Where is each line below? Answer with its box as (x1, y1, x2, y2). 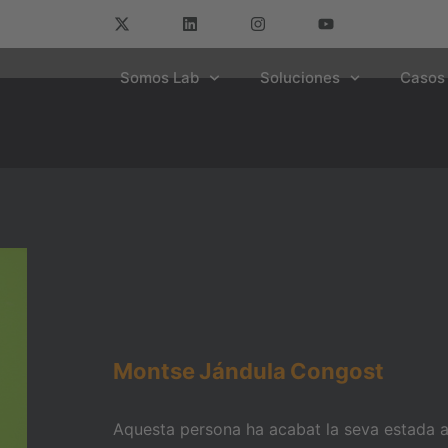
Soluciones (259, 68, 340, 87)
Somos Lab (120, 68, 199, 87)
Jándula (198, 358, 286, 384)
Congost (289, 358, 384, 384)
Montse (112, 358, 195, 384)
